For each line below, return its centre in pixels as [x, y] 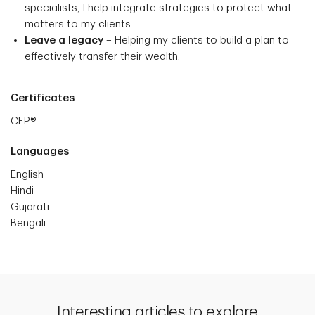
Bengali [28, 223]
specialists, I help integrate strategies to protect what [158, 8]
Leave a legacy [64, 40]
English [27, 175]
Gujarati [30, 207]
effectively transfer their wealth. [102, 57]
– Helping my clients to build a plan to [196, 40]
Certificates [43, 98]
